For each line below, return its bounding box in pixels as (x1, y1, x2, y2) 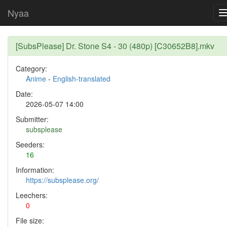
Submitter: (16, 114, 49, 124)
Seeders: (16, 139, 45, 149)
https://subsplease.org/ (26, 175, 99, 185)
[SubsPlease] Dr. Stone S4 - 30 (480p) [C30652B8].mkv (16, 40, 214, 52)
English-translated (53, 73, 110, 84)
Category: (16, 63, 47, 73)
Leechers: (16, 190, 48, 200)
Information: (16, 165, 54, 175)
